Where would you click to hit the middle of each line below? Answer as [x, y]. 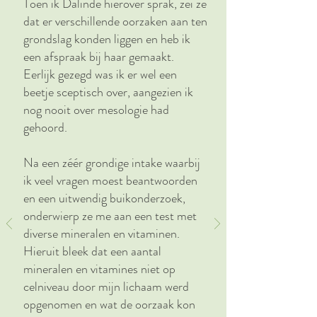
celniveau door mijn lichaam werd [106, 287]
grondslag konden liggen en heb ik [107, 39]
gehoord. [45, 127]
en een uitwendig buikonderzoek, [104, 198]
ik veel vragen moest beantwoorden [110, 180]
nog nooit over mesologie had [96, 110]
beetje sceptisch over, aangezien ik [108, 92]
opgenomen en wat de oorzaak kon [109, 304]
